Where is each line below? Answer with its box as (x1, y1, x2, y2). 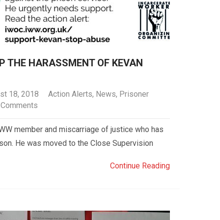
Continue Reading (110, 161, 170, 170)
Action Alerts (48, 89, 92, 99)
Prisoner (119, 89, 149, 99)
